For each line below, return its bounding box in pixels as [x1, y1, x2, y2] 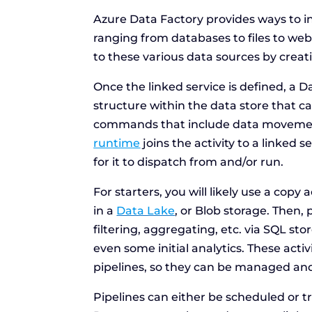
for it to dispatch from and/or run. [93, 155, 284, 169]
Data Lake [116, 204, 175, 218]
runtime [93, 136, 141, 150]
